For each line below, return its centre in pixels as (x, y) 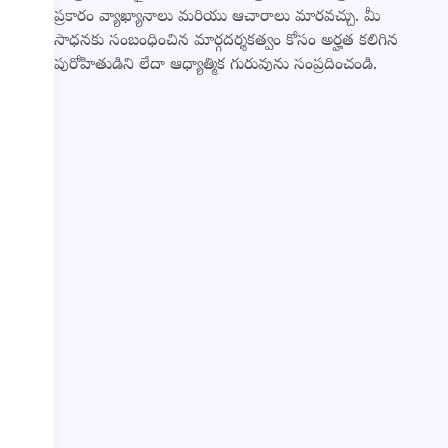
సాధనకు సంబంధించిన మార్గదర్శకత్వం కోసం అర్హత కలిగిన (225, 42)
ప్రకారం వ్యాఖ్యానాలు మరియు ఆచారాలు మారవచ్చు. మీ (216, 18)
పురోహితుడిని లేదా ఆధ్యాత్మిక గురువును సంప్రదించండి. (215, 66)
